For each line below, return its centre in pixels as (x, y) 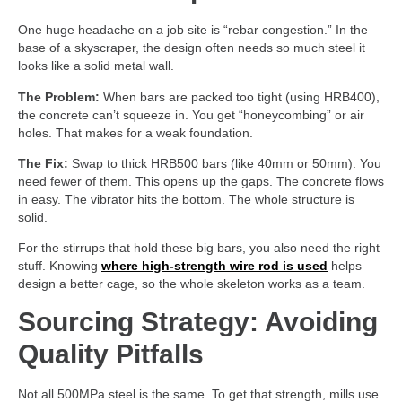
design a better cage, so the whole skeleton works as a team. (192, 284)
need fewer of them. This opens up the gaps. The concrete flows (201, 181)
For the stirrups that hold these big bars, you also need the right (199, 248)
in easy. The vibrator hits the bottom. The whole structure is (186, 199)
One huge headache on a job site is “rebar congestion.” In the (193, 30)
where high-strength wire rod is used (214, 266)
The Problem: (59, 96)
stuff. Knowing (60, 266)
